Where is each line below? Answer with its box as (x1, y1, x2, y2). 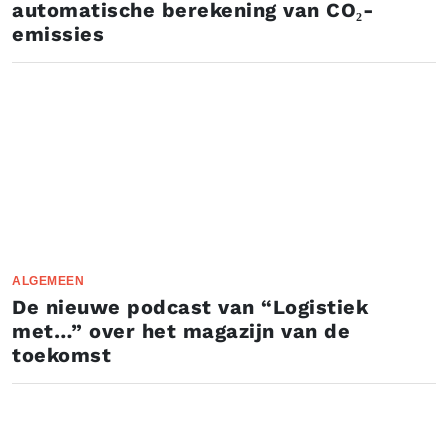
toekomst (12, 343, 111, 367)
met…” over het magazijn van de (12, 319, 350, 343)
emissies (12, 22, 104, 46)
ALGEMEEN (12, 274, 84, 288)
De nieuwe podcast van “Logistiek (12, 295, 368, 319)
